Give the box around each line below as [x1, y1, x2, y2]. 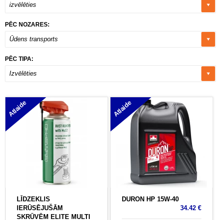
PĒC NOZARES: [5, 21, 50, 28]
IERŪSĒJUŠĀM [17, 204, 63, 212]
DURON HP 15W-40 [121, 195, 179, 203]
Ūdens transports [9, 35, 58, 43]
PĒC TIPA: [5, 55, 33, 63]
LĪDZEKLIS [17, 195, 50, 203]
